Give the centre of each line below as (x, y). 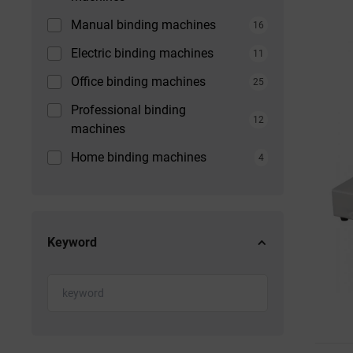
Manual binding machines (143, 25)
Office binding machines (138, 82)
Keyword (72, 242)
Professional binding (128, 110)
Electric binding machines (142, 53)
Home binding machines (139, 157)
